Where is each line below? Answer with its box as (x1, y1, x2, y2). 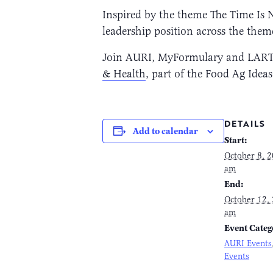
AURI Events (224, 238, 272, 249)
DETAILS (224, 116, 265, 130)
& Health (102, 66, 146, 80)
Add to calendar (133, 125, 198, 136)
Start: (224, 134, 247, 146)
